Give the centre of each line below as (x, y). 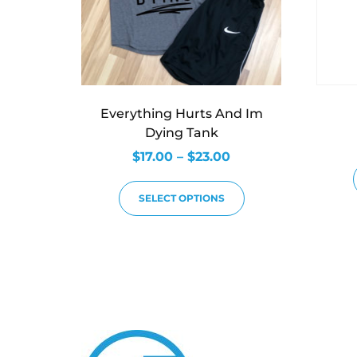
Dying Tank (181, 133)
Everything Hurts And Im (181, 114)
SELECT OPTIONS (181, 198)
